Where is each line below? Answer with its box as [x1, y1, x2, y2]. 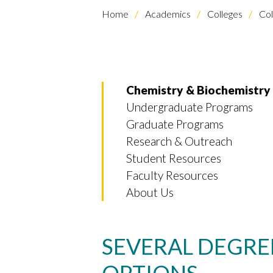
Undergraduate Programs [126, 100, 253, 115]
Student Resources [126, 151, 221, 166]
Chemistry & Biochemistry [126, 83, 271, 97]
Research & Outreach [126, 134, 232, 149]
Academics [143, 8, 191, 20]
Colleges [205, 8, 243, 20]
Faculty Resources [126, 168, 218, 183]
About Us [126, 185, 174, 200]
